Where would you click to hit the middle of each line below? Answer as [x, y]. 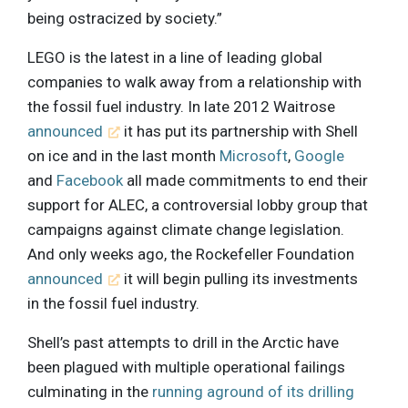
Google [319, 155]
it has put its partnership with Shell [240, 131]
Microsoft [254, 155]
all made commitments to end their [245, 180]
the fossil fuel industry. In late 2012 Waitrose [181, 106]
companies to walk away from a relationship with [194, 82]
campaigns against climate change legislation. [186, 229]
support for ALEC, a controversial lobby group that [198, 204]
